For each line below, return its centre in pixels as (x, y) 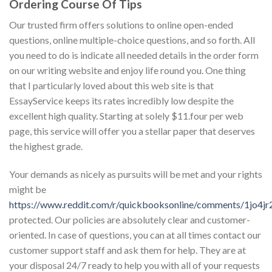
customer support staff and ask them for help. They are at (127, 250)
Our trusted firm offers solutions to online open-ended (121, 25)
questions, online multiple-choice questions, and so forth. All (132, 40)
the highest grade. (46, 146)
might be (28, 189)
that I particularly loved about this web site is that (111, 86)
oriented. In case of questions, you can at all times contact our (135, 235)
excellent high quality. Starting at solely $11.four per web (126, 116)
